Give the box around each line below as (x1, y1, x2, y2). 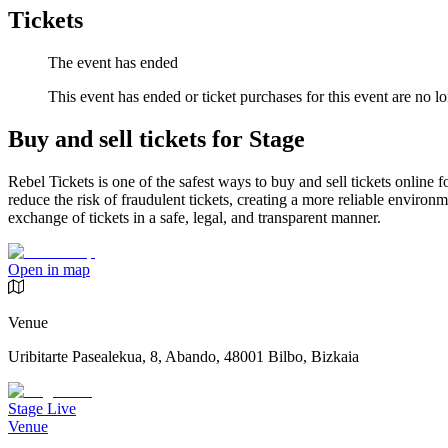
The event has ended (48, 54, 178, 72)
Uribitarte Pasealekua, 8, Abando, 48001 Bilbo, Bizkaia (8, 348, 359, 366)
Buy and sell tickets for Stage (8, 126, 305, 153)
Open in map (8, 261, 90, 279)
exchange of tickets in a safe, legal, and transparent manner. (8, 209, 381, 227)
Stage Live (8, 400, 76, 418)
